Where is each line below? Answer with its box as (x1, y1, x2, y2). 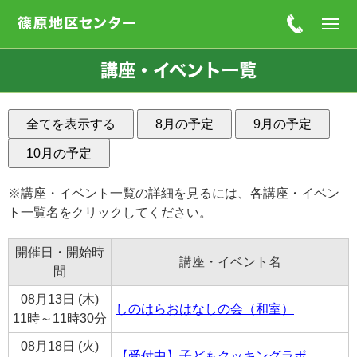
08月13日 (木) (21, 292, 99, 306)
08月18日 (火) (21, 339, 99, 353)
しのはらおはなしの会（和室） (116, 302, 294, 316)
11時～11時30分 (13, 312, 107, 325)
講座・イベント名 (178, 255, 281, 269)
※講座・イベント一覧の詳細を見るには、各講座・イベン (8, 186, 339, 200)
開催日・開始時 (15, 245, 104, 259)
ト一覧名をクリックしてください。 (8, 206, 212, 219)
